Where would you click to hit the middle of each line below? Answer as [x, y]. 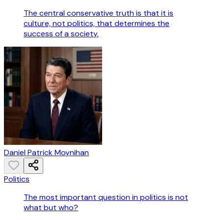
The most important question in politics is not [106, 197]
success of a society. [61, 34]
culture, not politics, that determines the [96, 24]
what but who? [51, 208]
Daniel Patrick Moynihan [46, 153]
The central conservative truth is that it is [98, 13]
